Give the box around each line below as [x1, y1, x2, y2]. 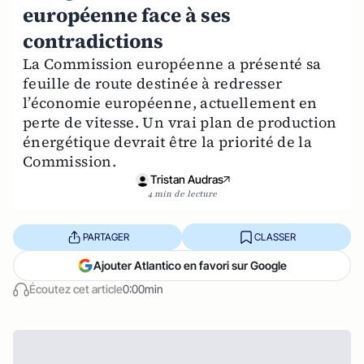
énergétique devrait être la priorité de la [23, 132, 313, 152]
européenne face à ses [23, 2, 231, 28]
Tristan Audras [150, 172, 223, 186]
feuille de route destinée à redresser [23, 73, 283, 93]
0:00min [123, 282, 163, 296]
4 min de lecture [147, 188, 217, 200]
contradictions [23, 28, 163, 54]
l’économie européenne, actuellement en [23, 93, 318, 113]
